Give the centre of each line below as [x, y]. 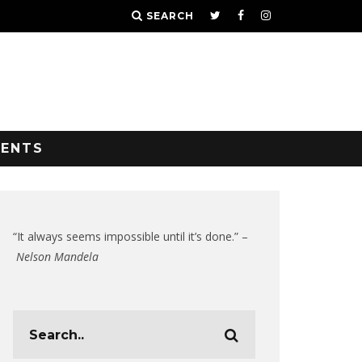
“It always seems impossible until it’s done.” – [130, 236]
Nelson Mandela [57, 257]
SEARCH [170, 16]
